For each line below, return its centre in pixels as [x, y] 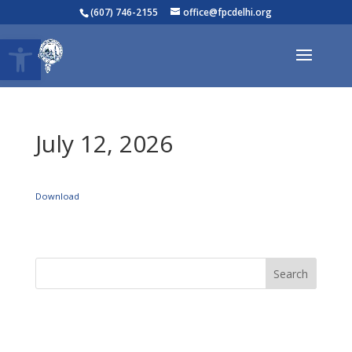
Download [57, 196]
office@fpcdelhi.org [228, 12]
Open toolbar [49, 46]
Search [291, 273]
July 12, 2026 [104, 143]
